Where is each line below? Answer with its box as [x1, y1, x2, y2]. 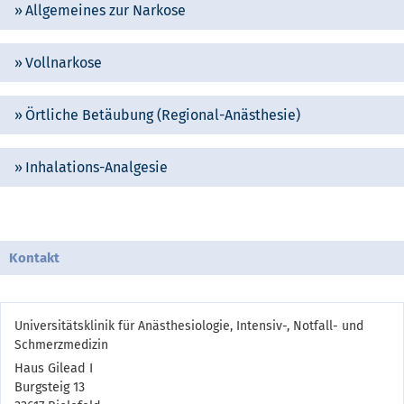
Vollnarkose [25, 60, 102, 78]
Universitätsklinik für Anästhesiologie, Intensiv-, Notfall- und [14, 325, 363, 341]
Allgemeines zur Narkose [25, 8, 186, 26]
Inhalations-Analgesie [25, 165, 168, 183]
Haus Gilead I [14, 367, 93, 383]
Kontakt [9, 256, 60, 273]
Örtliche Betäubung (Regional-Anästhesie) [25, 113, 300, 131]
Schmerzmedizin [14, 344, 108, 360]
